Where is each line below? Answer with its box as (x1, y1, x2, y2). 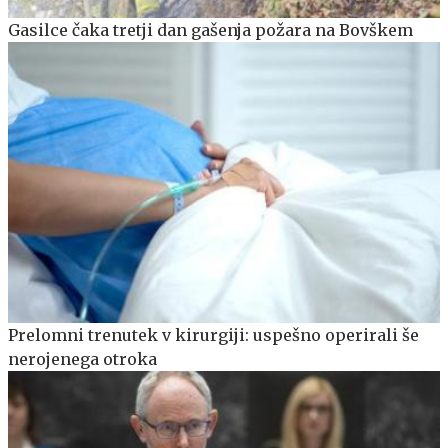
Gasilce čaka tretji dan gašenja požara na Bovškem (8, 19, 413, 40)
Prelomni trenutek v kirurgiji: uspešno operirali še (8, 324, 419, 345)
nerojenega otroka (8, 348, 157, 369)
